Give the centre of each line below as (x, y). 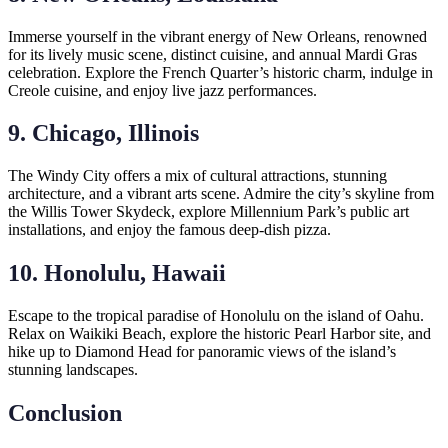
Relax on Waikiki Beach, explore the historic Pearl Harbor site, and (219, 334)
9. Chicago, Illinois (103, 133)
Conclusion (65, 413)
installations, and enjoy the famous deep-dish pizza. (169, 230)
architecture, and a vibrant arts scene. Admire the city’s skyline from (221, 194)
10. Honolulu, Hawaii (117, 273)
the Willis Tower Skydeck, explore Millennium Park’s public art (208, 212)
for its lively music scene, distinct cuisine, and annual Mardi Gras (212, 54)
